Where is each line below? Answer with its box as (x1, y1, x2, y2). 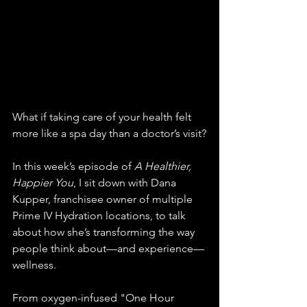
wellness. (12, 258, 56, 271)
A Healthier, (134, 159, 194, 173)
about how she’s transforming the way (12, 225, 197, 238)
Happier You (12, 175, 73, 189)
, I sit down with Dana (73, 175, 179, 189)
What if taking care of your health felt (12, 110, 194, 123)
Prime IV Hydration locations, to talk (12, 208, 188, 222)
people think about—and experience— (12, 241, 204, 255)
